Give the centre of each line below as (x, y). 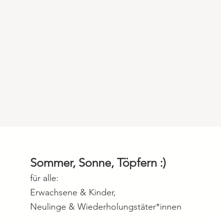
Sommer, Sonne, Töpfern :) (98, 163)
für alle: (44, 178)
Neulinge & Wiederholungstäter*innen (106, 207)
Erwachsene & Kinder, (73, 192)
